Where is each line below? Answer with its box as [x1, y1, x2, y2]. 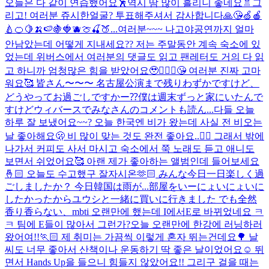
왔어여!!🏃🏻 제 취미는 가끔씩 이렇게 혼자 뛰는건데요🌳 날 [5, 231, 258, 242]
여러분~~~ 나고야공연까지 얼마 [118, 23, 254, 34]
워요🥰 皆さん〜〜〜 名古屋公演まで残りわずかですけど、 [5, 77, 259, 88]
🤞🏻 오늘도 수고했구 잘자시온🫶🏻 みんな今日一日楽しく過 [5, 168, 264, 179]
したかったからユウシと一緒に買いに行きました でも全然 [5, 193, 257, 204]
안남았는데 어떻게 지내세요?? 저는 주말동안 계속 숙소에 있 [5, 38, 261, 49]
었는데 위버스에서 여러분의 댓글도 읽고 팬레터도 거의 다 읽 [5, 51, 264, 62]
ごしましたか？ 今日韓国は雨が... [5, 181, 149, 192]
